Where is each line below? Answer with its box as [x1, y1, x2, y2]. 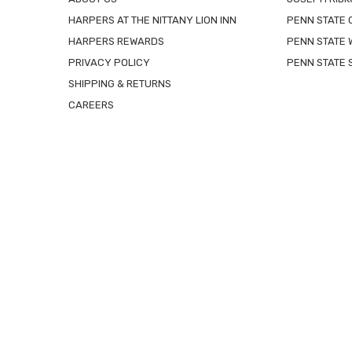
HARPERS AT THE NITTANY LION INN [68, 13, 236, 26]
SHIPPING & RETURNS [68, 77, 171, 90]
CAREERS [68, 98, 114, 111]
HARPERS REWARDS [68, 35, 164, 47]
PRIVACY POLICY [68, 56, 150, 68]
